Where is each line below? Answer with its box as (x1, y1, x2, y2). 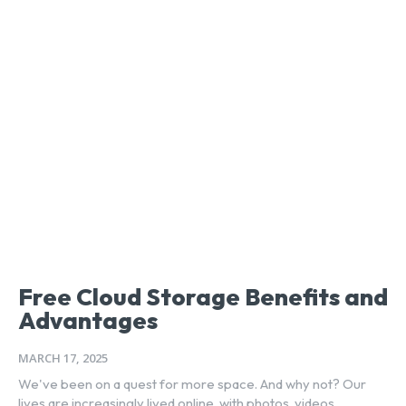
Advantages (18, 304, 158, 335)
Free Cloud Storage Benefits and (18, 281, 388, 312)
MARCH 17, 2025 (18, 349, 108, 366)
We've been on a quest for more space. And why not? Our (18, 374, 366, 392)
